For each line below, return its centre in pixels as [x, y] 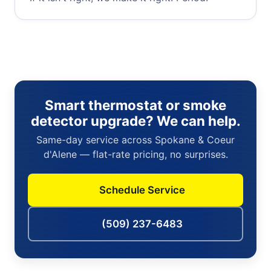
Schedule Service [142, 190]
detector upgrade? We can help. [135, 120]
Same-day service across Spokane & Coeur [135, 139]
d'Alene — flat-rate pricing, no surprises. [135, 154]
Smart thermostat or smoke [135, 105]
